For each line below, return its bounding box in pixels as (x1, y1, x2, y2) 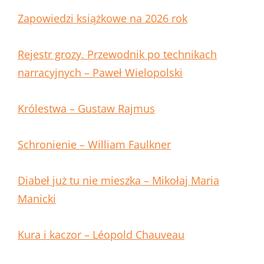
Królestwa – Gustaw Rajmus (18, 101, 155, 116)
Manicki (18, 192, 56, 206)
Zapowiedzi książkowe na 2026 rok (18, 11, 187, 26)
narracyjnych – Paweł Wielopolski (18, 65, 183, 80)
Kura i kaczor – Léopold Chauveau (18, 227, 184, 242)
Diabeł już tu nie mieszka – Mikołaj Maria (18, 173, 219, 188)
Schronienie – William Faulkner (18, 137, 171, 152)
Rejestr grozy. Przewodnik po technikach (18, 47, 217, 62)
